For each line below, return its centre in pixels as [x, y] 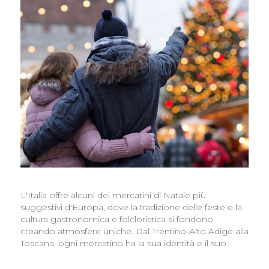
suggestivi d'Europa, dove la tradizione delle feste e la [131, 207]
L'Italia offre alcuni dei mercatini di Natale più [113, 195]
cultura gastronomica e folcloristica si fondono [116, 219]
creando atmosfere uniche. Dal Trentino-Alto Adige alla [134, 231]
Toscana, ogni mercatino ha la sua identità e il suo [123, 243]
